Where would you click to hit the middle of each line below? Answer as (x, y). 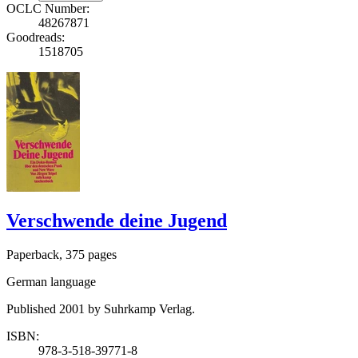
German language (51, 282)
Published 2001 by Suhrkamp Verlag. (101, 309)
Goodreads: (36, 37)
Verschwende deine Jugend (117, 221)
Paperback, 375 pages (62, 255)
